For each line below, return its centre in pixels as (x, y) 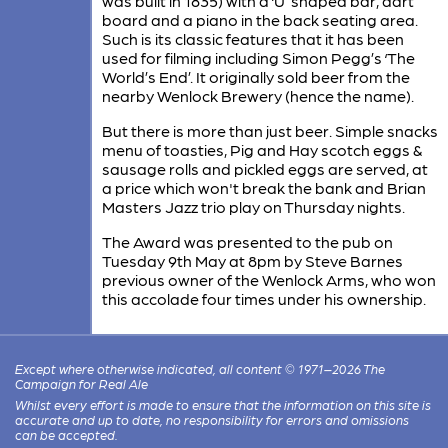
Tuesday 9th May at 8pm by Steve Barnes (252, 261)
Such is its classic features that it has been (252, 39)
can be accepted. (67, 434)
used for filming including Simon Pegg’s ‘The (258, 58)
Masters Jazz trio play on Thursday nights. (253, 207)
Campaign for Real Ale (82, 384)
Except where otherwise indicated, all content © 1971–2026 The (200, 369)
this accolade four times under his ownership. (263, 299)
